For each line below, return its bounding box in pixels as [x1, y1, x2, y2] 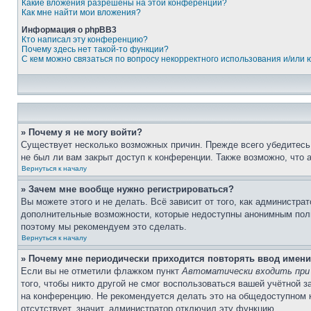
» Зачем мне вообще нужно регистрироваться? [21, 184, 234, 194]
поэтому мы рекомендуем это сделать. [21, 221, 187, 232]
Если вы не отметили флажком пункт [21, 266, 182, 276]
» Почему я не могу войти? [21, 127, 142, 137]
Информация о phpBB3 [22, 25, 117, 35]
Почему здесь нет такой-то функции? [22, 44, 169, 54]
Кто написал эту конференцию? [22, 35, 148, 44]
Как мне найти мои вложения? [22, 8, 141, 17]
